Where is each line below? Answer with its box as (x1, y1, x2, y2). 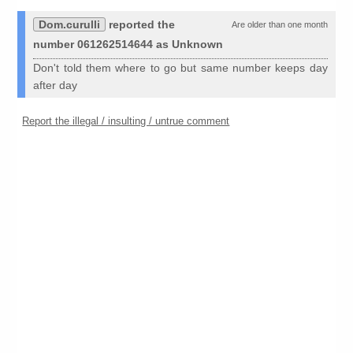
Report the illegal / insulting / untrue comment (22, 115, 230, 128)
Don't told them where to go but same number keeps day (33, 61, 328, 75)
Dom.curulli (39, 18, 101, 32)
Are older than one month (231, 20, 328, 30)
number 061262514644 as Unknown (33, 38, 224, 51)
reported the (106, 18, 176, 32)
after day (33, 79, 78, 92)
